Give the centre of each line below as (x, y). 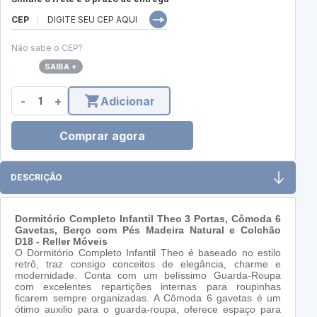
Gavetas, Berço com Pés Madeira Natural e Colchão (148, 230)
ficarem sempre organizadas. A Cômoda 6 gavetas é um (148, 298)
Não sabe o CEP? (47, 48)
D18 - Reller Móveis (61, 242)
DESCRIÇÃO (36, 178)
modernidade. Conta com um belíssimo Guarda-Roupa (148, 276)
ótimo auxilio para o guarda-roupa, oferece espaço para (148, 310)
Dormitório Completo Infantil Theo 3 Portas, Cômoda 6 (148, 219)
